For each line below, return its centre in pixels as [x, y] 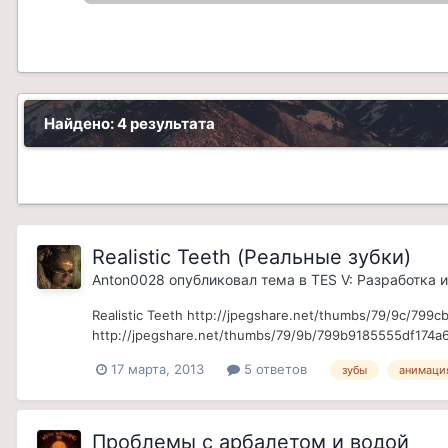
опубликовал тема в [238, 280]
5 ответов [273, 369]
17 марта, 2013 [157, 369]
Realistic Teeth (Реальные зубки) [251, 257]
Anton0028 [128, 280]
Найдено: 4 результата [129, 124]
